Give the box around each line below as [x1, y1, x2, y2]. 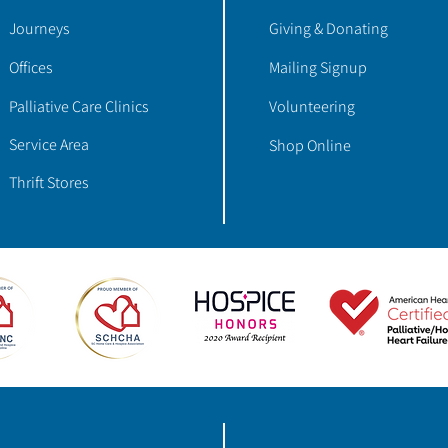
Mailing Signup [269, 57, 367, 79]
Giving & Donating [269, 18, 388, 40]
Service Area [9, 134, 89, 156]
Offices [9, 57, 53, 79]
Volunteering [269, 96, 355, 118]
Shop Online [269, 135, 351, 157]
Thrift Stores [9, 172, 89, 194]
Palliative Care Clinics [9, 96, 149, 118]
